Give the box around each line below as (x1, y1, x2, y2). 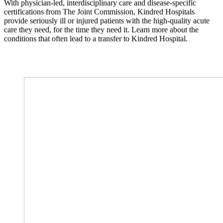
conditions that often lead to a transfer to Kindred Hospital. (4, 34, 188, 43)
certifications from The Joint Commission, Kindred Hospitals (4, 7, 195, 16)
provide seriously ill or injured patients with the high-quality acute (4, 16, 210, 25)
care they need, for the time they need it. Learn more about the (4, 25, 199, 34)
